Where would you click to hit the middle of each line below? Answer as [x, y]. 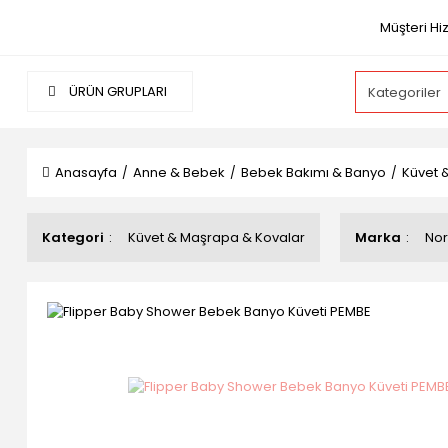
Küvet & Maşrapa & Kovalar [216, 237]
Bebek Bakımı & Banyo [313, 172]
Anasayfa [86, 172]
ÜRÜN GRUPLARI [116, 91]
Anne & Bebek [179, 172]
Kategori [73, 237]
